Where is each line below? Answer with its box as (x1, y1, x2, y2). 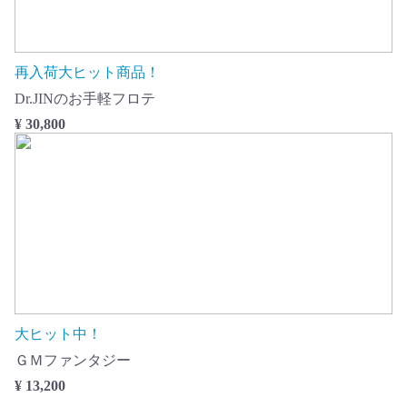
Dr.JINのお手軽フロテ (15, 91, 155, 106)
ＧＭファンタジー (15, 352, 131, 368)
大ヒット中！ (15, 326, 102, 342)
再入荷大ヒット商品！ (15, 65, 160, 80)
